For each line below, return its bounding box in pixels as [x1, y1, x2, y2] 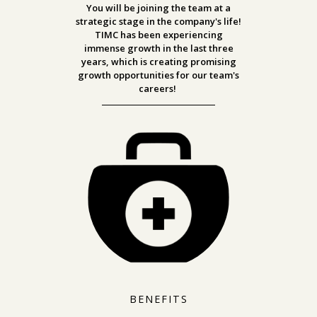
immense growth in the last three [83, 41, 234, 54]
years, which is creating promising [81, 54, 236, 68]
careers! [139, 81, 178, 95]
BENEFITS [129, 292, 188, 306]
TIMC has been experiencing [94, 28, 223, 41]
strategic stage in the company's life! [76, 14, 241, 28]
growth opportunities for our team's [78, 68, 239, 81]
